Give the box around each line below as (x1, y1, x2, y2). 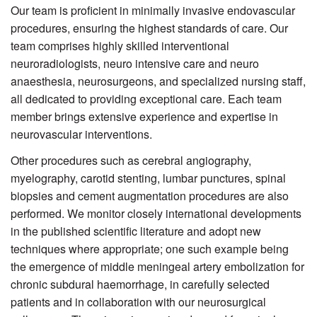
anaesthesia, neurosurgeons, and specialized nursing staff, (11, 73, 306, 90)
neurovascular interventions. (11, 126, 152, 143)
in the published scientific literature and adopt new (11, 223, 261, 240)
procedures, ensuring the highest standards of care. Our (11, 20, 288, 37)
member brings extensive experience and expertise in (11, 108, 278, 125)
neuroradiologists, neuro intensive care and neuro (11, 55, 259, 72)
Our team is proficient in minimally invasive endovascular (11, 2, 295, 19)
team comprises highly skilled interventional (11, 38, 229, 54)
